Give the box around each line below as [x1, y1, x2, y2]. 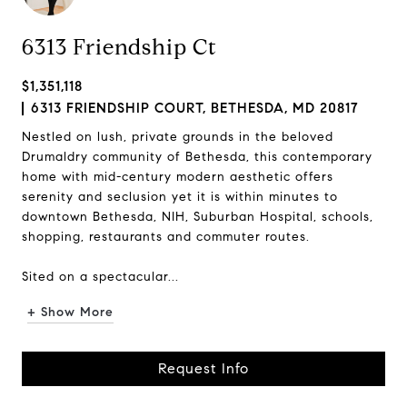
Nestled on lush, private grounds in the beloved [22, 129, 333, 144]
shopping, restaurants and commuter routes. [22, 229, 310, 244]
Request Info [158, 360, 249, 377]
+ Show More [27, 304, 114, 320]
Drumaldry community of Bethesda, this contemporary [22, 149, 372, 164]
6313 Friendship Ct [22, 34, 217, 61]
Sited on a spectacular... [22, 269, 179, 284]
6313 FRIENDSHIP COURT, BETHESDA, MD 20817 [31, 100, 359, 116]
